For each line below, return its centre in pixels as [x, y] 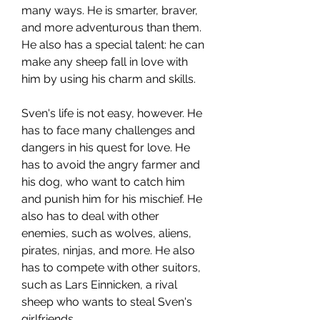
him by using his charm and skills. [109, 79]
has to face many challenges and [108, 130]
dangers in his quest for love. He [106, 147]
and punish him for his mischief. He [112, 199]
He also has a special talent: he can [113, 45]
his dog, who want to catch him [103, 182]
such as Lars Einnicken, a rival [99, 285]
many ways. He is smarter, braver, [110, 10]
